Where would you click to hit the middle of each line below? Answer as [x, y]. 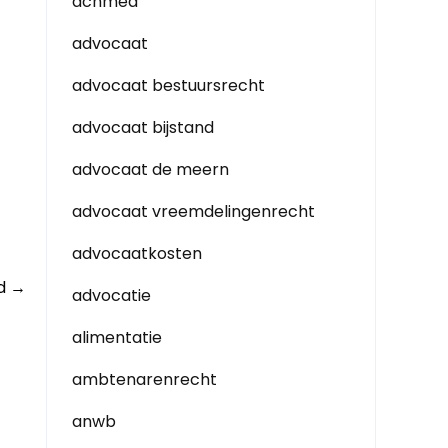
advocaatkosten [137, 253]
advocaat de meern [150, 169]
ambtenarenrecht [144, 379]
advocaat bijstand [143, 127]
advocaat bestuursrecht [168, 85]
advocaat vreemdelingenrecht [193, 211]
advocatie [111, 295]
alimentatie [117, 337]
